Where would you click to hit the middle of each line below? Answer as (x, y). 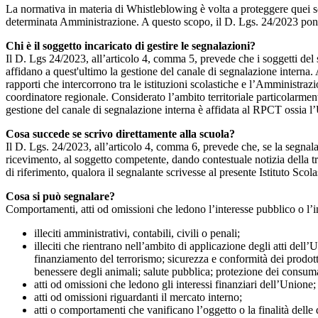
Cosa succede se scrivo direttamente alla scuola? (120, 134)
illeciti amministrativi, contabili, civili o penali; (137, 234)
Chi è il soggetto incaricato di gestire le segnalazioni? (131, 46)
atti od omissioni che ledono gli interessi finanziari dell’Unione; (175, 285)
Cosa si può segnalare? (60, 197)
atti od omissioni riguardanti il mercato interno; (138, 297)
